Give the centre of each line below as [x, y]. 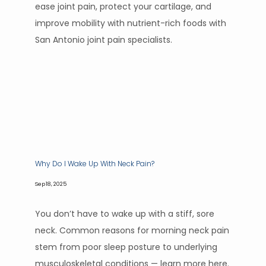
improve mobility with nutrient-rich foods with [131, 23]
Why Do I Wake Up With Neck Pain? [95, 164]
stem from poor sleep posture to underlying [126, 247]
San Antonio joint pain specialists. [104, 40]
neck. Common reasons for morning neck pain [132, 230]
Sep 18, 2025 [51, 184]
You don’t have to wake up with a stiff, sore [125, 214]
